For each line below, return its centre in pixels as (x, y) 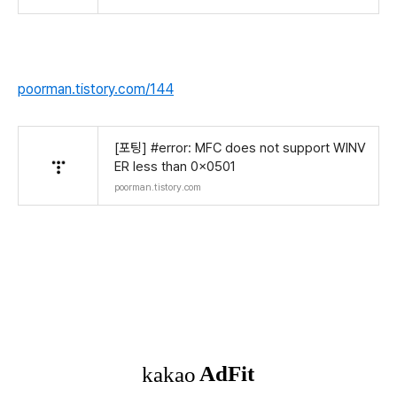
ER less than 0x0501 (175, 167)
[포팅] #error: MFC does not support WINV (240, 148)
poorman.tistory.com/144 (96, 89)
